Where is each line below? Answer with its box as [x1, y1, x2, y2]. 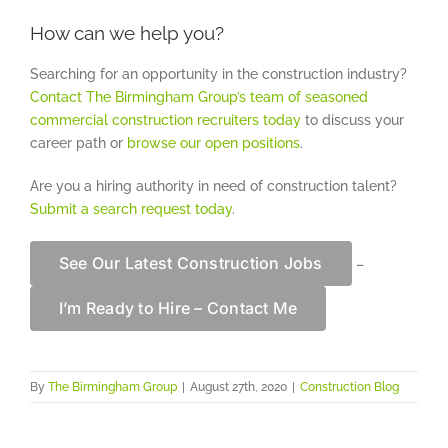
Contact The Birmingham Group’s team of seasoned [30, 89, 368, 106]
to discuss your [301, 112, 404, 129]
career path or [30, 135, 127, 152]
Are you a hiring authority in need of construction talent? [30, 178, 397, 195]
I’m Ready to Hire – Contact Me [59, 298, 298, 319]
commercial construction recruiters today [30, 112, 301, 129]
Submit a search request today [30, 201, 232, 218]
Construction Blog [300, 380, 399, 395]
